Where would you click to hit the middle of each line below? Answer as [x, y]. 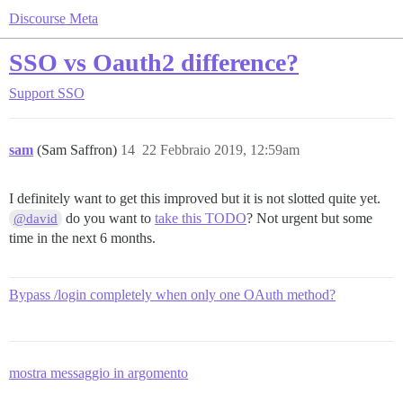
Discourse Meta [54, 18]
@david [36, 219]
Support [31, 93]
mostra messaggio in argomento [99, 373]
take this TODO [201, 218]
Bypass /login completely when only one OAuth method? [172, 295]
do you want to [109, 218]
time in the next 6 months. [82, 238]
